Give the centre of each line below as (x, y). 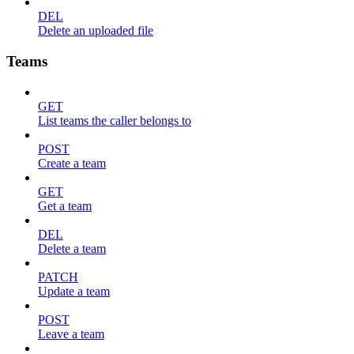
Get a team (65, 205)
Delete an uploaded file (96, 31)
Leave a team (71, 333)
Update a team (74, 291)
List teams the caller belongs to (115, 120)
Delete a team (72, 248)
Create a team (72, 163)
